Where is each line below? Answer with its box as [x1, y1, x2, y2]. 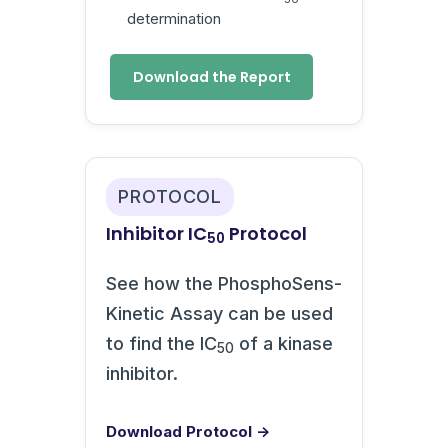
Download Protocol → [106, 421, 270, 441]
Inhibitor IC [106, 220, 207, 246]
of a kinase [234, 332, 333, 354]
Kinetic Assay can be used [106, 302, 333, 324]
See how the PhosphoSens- [106, 272, 342, 294]
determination [126, 9, 221, 29]
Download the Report [132, 66, 291, 87]
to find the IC [106, 332, 217, 354]
